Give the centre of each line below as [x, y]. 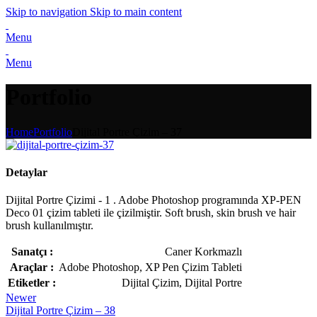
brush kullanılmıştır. [50, 226]
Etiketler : [32, 283]
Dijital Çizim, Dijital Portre [182, 283]
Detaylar [27, 173]
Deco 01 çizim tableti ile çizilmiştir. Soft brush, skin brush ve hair [151, 213]
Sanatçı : [32, 252]
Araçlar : [32, 267]
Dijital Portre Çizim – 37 [127, 132]
